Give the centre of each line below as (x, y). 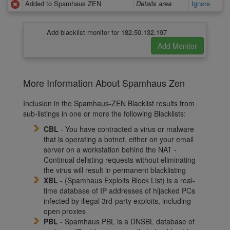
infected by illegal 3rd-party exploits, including (117, 201)
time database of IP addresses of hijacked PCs (119, 191)
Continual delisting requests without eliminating (120, 160)
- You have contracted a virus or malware (126, 129)
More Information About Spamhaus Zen (104, 83)
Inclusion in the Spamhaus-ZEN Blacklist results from (109, 103)
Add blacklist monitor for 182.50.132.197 (107, 32)
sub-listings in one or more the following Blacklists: (104, 114)
